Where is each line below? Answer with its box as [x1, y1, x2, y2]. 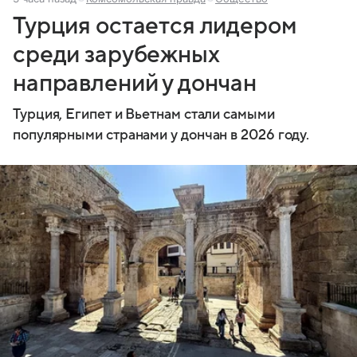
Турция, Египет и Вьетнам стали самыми [13, 107, 275, 123]
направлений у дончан [13, 70, 257, 97]
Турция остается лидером [13, 13, 297, 40]
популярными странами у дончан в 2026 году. [13, 127, 310, 143]
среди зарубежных [13, 41, 219, 69]
